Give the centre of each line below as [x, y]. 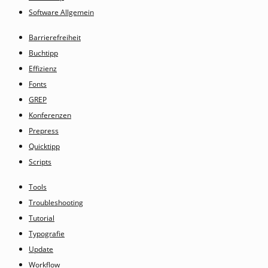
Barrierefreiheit [55, 38]
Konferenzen [50, 115]
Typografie [47, 234]
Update [41, 249]
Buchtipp [43, 53]
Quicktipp [44, 147]
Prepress [44, 131]
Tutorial [42, 218]
